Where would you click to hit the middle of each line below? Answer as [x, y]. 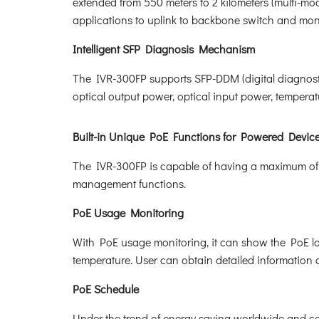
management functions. [129, 183]
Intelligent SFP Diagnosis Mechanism [164, 48]
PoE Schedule [106, 288]
